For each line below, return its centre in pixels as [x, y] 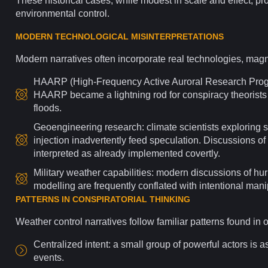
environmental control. [63, 13]
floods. [48, 108]
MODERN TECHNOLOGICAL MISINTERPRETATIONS [120, 36]
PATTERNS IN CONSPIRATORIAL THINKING [103, 199]
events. [49, 257]
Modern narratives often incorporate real [101, 59]
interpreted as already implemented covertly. [127, 153]
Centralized [59, 244]
